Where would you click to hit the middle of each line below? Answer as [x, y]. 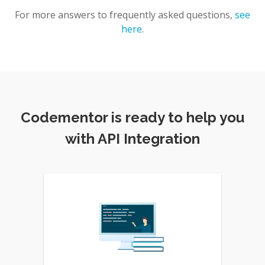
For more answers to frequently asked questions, [124, 15]
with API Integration [132, 139]
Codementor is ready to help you [132, 117]
